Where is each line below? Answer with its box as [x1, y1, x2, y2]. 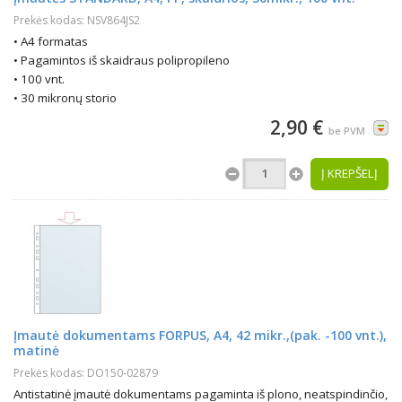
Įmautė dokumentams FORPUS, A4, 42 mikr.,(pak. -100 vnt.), [13, 327, 387, 344]
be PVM [328, 124, 365, 137]
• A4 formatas [13, 33, 88, 49]
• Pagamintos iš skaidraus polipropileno [13, 52, 230, 68]
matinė [13, 342, 59, 359]
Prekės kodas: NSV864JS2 [13, 13, 140, 28]
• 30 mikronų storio [13, 90, 117, 106]
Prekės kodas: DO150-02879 [13, 365, 158, 380]
